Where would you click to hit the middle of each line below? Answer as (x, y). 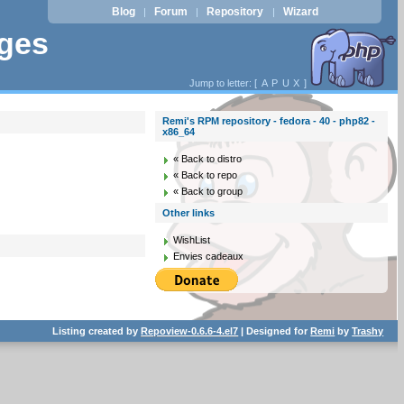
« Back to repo (206, 175)
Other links (189, 213)
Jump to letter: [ (224, 83)
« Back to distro (208, 159)
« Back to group (208, 191)
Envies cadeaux (209, 256)
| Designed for (275, 331)
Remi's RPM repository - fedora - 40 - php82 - (269, 121)
